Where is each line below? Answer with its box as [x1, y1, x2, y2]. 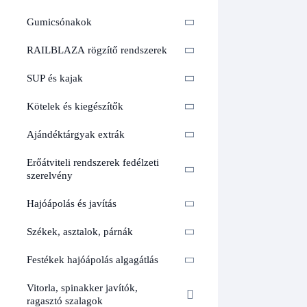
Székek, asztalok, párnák [27, 226, 133, 238]
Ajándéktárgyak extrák [27, 129, 125, 140]
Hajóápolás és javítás [27, 198, 116, 210]
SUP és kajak [27, 73, 83, 84]
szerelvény [27, 170, 73, 182]
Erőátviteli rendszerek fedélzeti [27, 157, 159, 169]
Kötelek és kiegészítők [27, 101, 123, 112]
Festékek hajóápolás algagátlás [27, 254, 158, 266]
